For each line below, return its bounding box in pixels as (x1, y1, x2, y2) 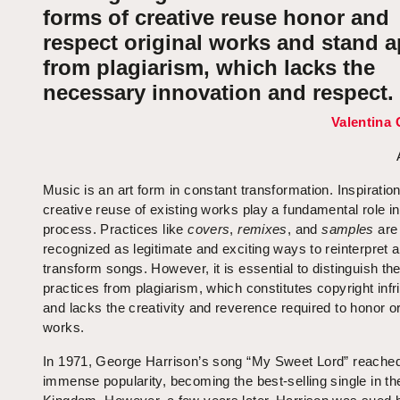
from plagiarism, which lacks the (43, 55, 375, 80)
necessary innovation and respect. (43, 80, 394, 105)
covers (187, 221, 230, 237)
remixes (237, 221, 287, 237)
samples (321, 221, 374, 237)
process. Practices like (43, 221, 188, 237)
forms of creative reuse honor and (43, 5, 389, 30)
